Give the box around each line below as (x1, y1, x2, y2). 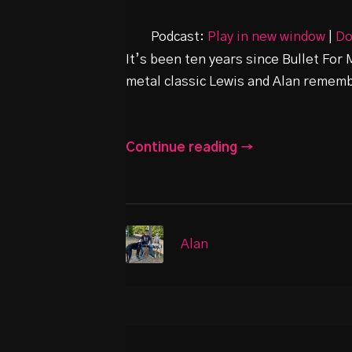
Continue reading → (126, 141, 254, 155)
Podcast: (151, 30, 207, 43)
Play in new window (207, 30, 325, 43)
